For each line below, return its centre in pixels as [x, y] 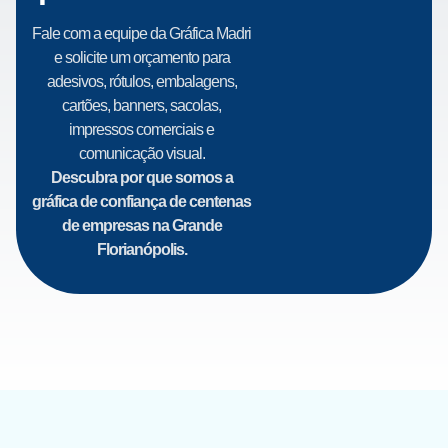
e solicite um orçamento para [141, 58]
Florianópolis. [141, 250]
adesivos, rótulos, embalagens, [141, 82]
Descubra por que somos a [141, 178]
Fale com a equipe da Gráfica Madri [142, 34]
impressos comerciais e [142, 130]
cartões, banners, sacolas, [142, 106]
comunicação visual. [141, 154]
